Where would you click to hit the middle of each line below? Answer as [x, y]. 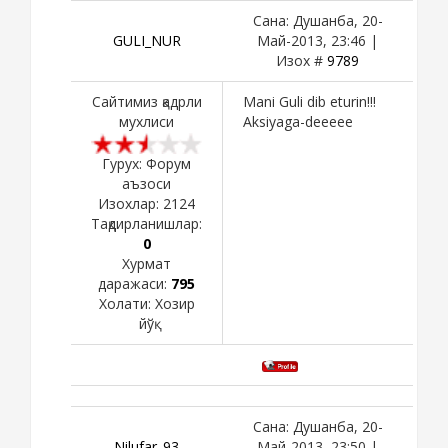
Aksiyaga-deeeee [298, 121]
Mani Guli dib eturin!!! [309, 101]
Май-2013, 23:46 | [317, 40]
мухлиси [146, 121]
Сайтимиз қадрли [146, 101]
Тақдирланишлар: [146, 223]
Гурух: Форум [146, 163]
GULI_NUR [146, 40]
